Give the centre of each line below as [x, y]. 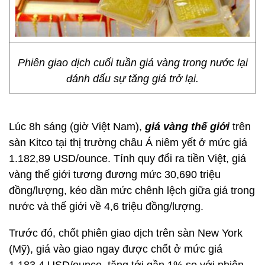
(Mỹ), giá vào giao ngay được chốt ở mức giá [116, 249]
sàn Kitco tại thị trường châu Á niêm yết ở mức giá [128, 143]
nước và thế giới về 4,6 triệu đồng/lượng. [106, 206]
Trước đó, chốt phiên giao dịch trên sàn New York [126, 233]
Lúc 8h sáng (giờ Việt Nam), [75, 127]
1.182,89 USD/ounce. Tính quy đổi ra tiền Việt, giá [127, 159]
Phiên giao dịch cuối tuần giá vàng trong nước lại [132, 63]
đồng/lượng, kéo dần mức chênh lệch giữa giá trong [132, 190]
